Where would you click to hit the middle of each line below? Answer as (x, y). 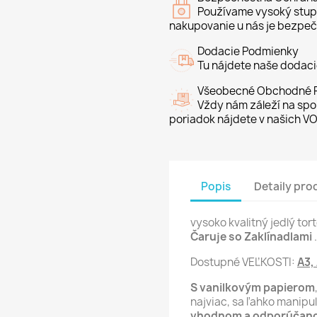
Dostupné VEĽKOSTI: (244, 262)
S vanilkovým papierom (253, 287)
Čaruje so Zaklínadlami (252, 236)
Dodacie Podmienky (248, 51)
